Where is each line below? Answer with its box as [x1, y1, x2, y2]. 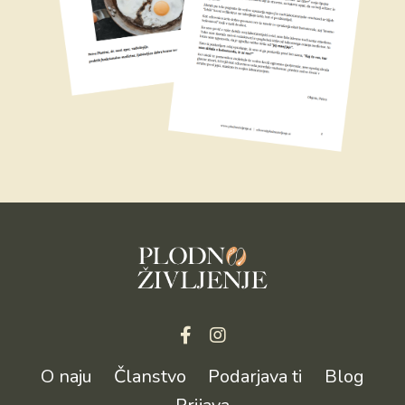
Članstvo [114, 364, 186, 390]
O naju [41, 364, 92, 390]
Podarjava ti [208, 364, 303, 390]
